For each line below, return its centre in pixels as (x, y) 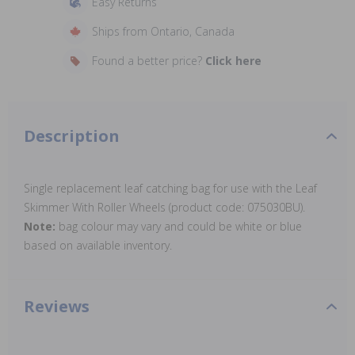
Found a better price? (148, 61)
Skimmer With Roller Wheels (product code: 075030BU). (164, 207)
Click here (233, 61)
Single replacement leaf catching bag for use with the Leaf (170, 188)
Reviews (57, 306)
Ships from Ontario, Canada (163, 31)
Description (72, 136)
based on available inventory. (98, 245)
